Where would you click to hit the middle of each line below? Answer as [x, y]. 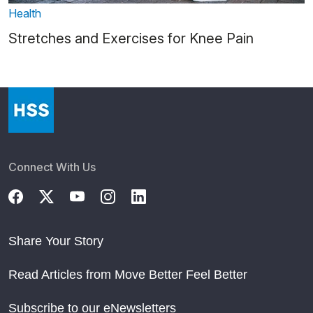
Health [25, 13]
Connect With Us [52, 167]
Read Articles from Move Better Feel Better [128, 274]
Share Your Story [56, 241]
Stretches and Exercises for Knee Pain [131, 38]
